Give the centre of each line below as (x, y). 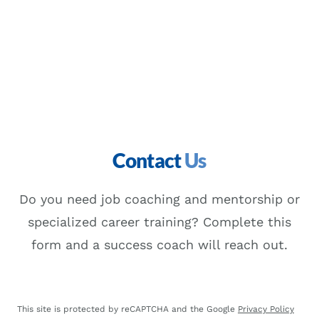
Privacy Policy (266, 309)
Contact (148, 160)
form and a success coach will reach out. (159, 245)
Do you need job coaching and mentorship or (159, 199)
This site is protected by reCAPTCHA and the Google (127, 309)
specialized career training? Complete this (159, 222)
